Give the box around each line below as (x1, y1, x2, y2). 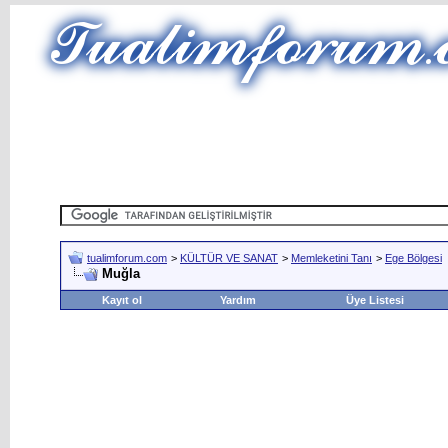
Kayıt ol (101, 294, 142, 306)
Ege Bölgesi (385, 252, 442, 264)
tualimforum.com (87, 252, 167, 264)
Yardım (219, 294, 256, 306)
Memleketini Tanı (291, 252, 372, 264)
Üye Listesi (345, 294, 404, 306)
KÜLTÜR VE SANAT (180, 252, 278, 264)
